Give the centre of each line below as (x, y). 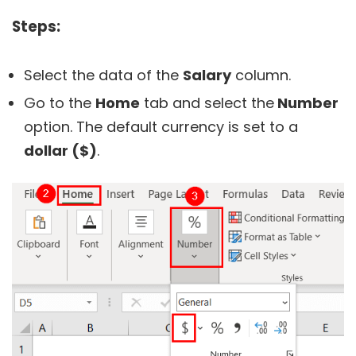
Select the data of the (103, 75)
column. (261, 75)
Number (306, 103)
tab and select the (207, 103)
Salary (207, 75)
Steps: (36, 27)
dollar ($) (60, 151)
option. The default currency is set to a (161, 127)
